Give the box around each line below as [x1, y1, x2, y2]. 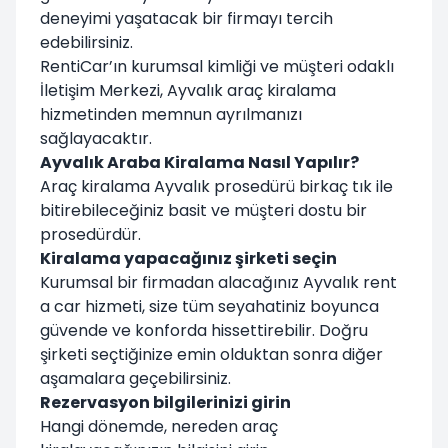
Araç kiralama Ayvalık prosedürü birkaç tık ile [40, 174, 393, 198]
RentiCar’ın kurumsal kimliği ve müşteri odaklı [40, 54, 394, 78]
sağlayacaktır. [40, 126, 152, 150]
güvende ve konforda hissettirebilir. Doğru [40, 318, 368, 342]
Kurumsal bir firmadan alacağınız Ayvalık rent [40, 270, 397, 294]
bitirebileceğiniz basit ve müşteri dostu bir [40, 198, 367, 222]
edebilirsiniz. [40, 30, 133, 54]
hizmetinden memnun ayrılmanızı [40, 102, 302, 126]
